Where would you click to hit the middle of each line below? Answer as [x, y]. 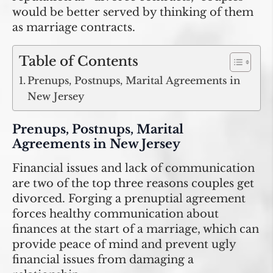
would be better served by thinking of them [133, 12]
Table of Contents [79, 61]
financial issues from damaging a [103, 259]
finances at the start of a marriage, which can [136, 229]
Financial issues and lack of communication [133, 168]
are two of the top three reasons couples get [133, 183]
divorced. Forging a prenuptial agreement [129, 198]
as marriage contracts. [74, 27]
